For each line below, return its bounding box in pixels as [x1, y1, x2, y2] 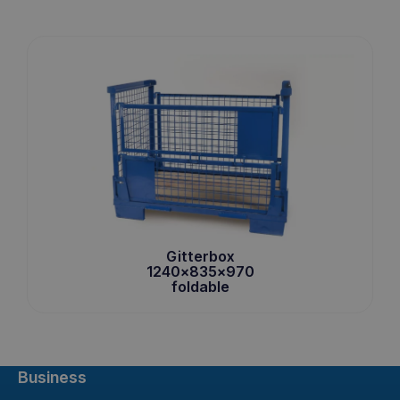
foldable [171, 278, 229, 296]
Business [18, 367, 87, 387]
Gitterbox [166, 247, 234, 266]
